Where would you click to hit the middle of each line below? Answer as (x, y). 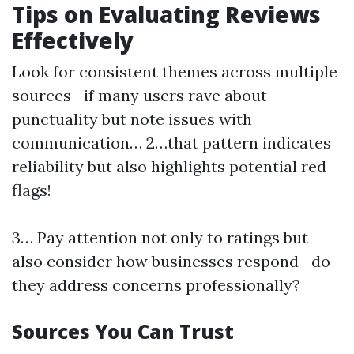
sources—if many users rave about (139, 96)
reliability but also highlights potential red (169, 167)
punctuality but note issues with (132, 119)
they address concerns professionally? (156, 285)
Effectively (73, 41)
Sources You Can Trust (123, 332)
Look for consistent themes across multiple (175, 72)
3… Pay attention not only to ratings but (160, 238)
